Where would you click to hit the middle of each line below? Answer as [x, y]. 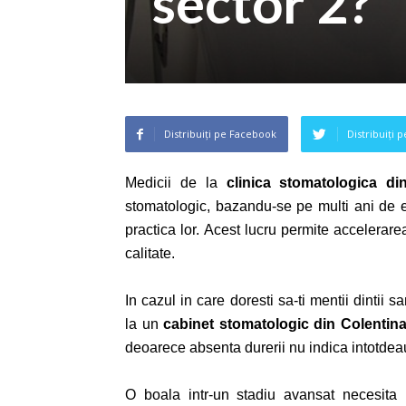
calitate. [150, 253]
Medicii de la [176, 183]
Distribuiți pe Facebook [220, 134]
